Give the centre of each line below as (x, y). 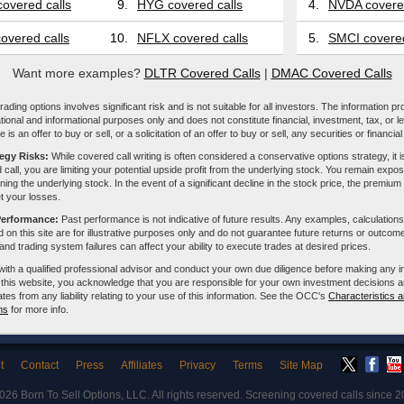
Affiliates (141, 366)
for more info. (38, 309)
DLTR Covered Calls (202, 73)
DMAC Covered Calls (331, 73)
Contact (39, 366)
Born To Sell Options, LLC (83, 395)
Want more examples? (78, 73)
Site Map (301, 366)
